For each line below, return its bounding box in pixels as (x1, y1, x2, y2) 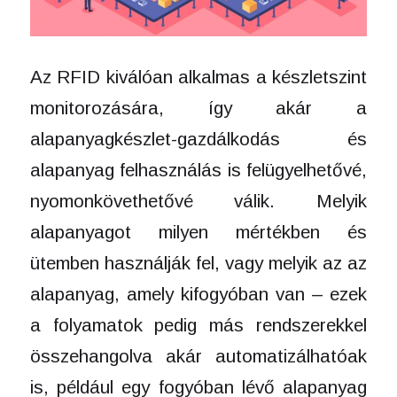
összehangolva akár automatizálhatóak (29, 345, 368, 366)
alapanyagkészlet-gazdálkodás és (29, 128, 368, 149)
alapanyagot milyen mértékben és (29, 221, 368, 242)
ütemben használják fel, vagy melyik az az (29, 252, 368, 273)
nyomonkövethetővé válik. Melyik (29, 190, 368, 211)
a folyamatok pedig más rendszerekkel (29, 314, 368, 335)
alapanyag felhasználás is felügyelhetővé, (29, 159, 368, 180)
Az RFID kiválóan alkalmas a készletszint (29, 66, 368, 87)
